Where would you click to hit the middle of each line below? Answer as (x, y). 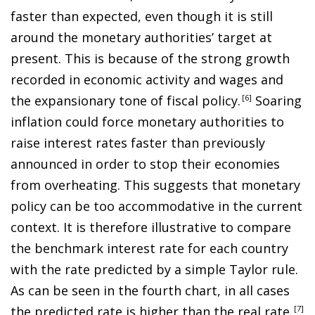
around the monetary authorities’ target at (141, 37)
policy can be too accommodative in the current (156, 206)
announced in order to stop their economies (145, 163)
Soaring (277, 100)
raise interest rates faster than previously (138, 142)
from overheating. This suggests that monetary (155, 185)
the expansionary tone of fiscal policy (124, 100)
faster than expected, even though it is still (142, 16)
